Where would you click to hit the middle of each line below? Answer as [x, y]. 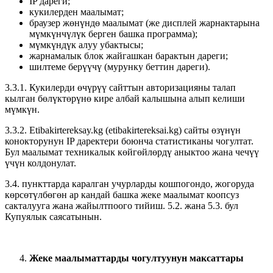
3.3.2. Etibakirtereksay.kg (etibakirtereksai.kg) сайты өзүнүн [123, 130]
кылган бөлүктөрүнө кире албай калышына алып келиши [125, 98]
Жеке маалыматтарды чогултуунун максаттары [136, 258]
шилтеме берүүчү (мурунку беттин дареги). [120, 66]
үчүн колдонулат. [41, 163]
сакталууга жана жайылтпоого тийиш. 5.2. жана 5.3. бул [122, 205]
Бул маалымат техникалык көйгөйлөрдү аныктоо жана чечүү [132, 152]
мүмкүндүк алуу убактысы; [86, 44]
